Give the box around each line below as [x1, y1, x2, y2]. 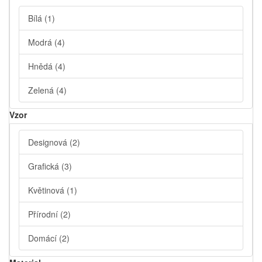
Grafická [28, 160, 61, 172]
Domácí [28, 232, 59, 244]
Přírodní [28, 208, 60, 220]
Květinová [28, 184, 67, 196]
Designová [28, 136, 70, 148]
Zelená [28, 84, 56, 96]
